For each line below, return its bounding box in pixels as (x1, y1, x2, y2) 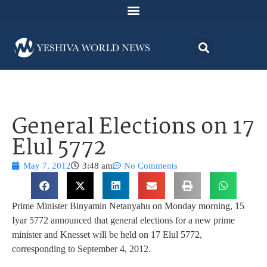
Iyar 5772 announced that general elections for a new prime (12, 215, 235, 226)
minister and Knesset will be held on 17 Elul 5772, (12, 229, 202, 240)
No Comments (124, 161, 178, 171)
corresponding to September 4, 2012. (12, 244, 151, 254)
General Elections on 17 (12, 110, 254, 146)
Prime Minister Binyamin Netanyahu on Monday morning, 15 (12, 201, 244, 212)
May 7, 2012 (23, 161, 71, 171)
